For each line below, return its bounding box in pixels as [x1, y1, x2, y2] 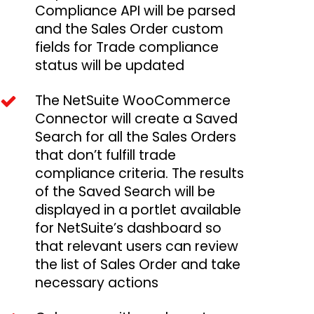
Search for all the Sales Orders [35, 128, 236, 147]
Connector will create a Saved [35, 109, 238, 129]
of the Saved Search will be [35, 182, 215, 202]
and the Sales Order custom [35, 20, 224, 39]
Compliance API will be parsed [35, 1, 235, 21]
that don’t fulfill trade [35, 146, 176, 165]
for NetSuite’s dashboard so [35, 219, 221, 238]
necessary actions [35, 273, 158, 293]
